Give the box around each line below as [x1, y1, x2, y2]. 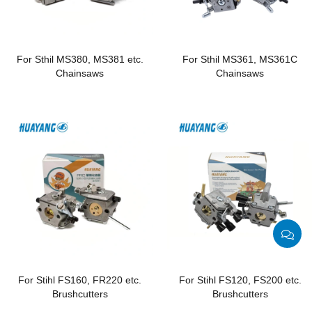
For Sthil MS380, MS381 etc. [16, 53, 143, 65]
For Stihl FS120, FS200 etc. [178, 274, 302, 286]
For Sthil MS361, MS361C [182, 53, 298, 65]
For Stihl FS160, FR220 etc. [18, 274, 142, 286]
